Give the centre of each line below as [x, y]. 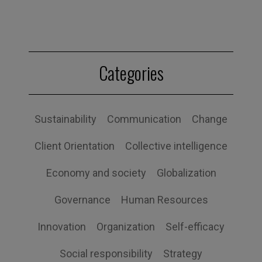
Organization [126, 227]
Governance [82, 200]
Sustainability [65, 119]
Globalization [186, 173]
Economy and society [96, 173]
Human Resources [164, 200]
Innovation [62, 227]
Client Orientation [75, 146]
